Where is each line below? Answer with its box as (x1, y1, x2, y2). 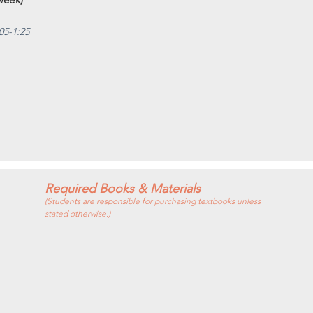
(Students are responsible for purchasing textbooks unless (45, 196, 261, 206)
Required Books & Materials (45, 181, 201, 196)
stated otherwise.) (45, 208, 111, 219)
